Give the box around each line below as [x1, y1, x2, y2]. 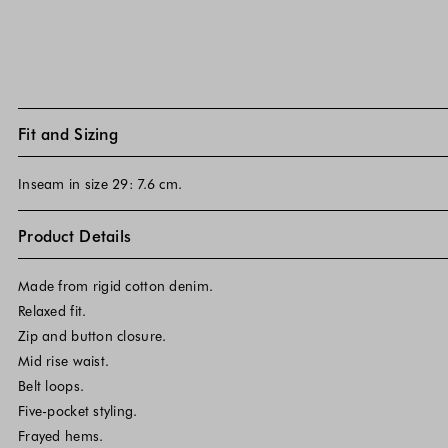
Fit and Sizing [18, 121, 118, 144]
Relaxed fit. [18, 301, 87, 321]
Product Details [18, 223, 132, 246]
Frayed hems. [18, 426, 104, 446]
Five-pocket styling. [18, 401, 138, 421]
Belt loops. [18, 376, 85, 396]
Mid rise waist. [18, 351, 110, 371]
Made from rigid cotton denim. [18, 276, 214, 296]
